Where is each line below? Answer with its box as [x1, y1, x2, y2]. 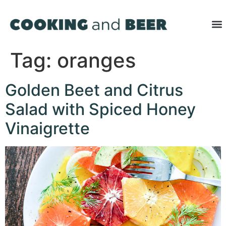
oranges [57, 48, 136, 73]
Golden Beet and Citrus [5, 80, 183, 100]
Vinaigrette [5, 119, 90, 139]
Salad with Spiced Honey [5, 99, 196, 120]
